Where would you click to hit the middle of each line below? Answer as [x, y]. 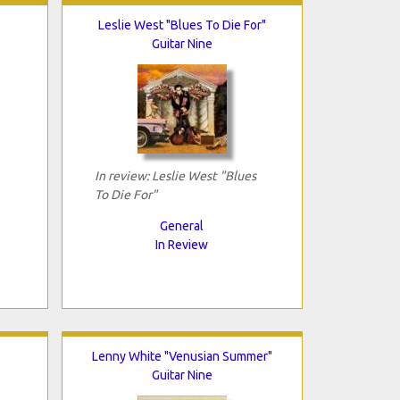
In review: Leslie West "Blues [175, 175]
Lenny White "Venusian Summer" [182, 356]
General [182, 225]
